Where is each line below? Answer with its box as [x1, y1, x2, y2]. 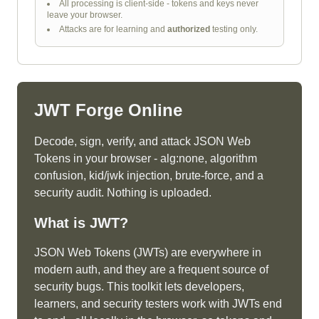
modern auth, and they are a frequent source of [34, 263, 268, 276]
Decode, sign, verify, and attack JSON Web [34, 135, 251, 147]
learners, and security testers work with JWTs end [34, 298, 282, 310]
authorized [167, 24, 210, 34]
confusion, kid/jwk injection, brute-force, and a [34, 169, 263, 182]
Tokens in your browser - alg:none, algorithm [34, 152, 257, 164]
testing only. [210, 24, 258, 34]
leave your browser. [47, 10, 122, 20]
